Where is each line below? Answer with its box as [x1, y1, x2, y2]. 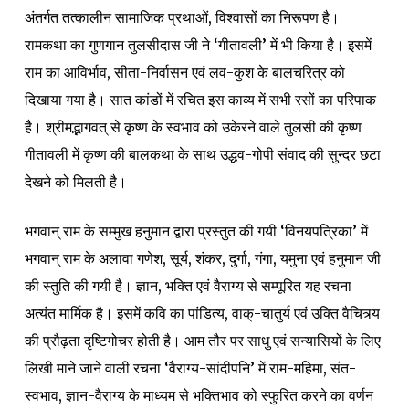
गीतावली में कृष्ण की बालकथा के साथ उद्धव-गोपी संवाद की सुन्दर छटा [24, 144, 381, 163]
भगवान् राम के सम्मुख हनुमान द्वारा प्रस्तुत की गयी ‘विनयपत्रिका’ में [24, 221, 368, 240]
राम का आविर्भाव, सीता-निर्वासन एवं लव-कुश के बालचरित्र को [24, 62, 345, 81]
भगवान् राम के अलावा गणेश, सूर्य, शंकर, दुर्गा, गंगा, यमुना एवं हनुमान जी [24, 248, 381, 267]
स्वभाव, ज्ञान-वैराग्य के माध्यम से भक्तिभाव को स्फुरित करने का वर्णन [24, 385, 373, 404]
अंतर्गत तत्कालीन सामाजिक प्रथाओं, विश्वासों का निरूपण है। [24, 7, 340, 26]
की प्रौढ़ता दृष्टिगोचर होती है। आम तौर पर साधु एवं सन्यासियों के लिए [24, 330, 381, 350]
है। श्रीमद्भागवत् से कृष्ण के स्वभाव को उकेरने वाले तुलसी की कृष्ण [24, 117, 362, 136]
